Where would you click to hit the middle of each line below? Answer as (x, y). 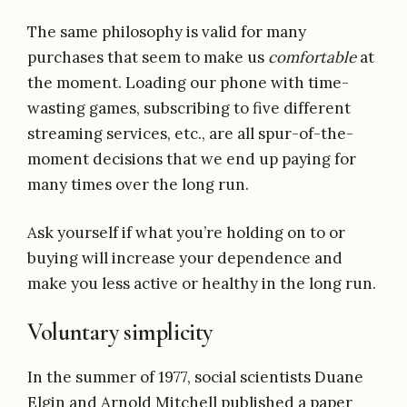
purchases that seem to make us (148, 58)
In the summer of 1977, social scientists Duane (195, 377)
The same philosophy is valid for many (167, 32)
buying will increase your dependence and (185, 258)
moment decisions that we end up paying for (192, 159)
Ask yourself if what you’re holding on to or (186, 232)
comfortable (314, 58)
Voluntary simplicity (120, 332)
